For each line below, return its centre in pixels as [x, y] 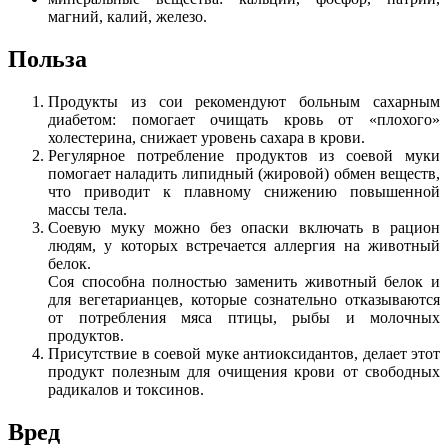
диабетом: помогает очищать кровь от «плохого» [244, 119]
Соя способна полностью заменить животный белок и [244, 281]
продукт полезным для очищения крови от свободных [244, 371]
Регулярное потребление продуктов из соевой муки [244, 155]
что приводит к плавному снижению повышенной [244, 191]
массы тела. [87, 209]
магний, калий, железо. [127, 17]
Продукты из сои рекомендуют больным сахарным [244, 101]
